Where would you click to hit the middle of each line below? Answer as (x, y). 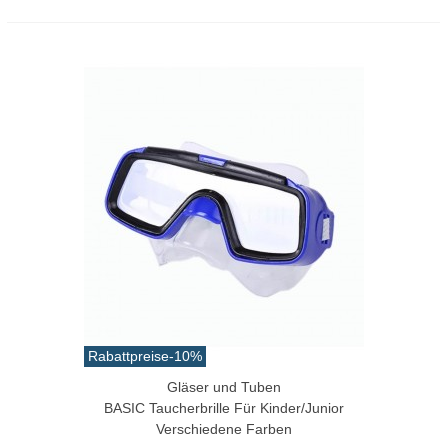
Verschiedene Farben (224, 428)
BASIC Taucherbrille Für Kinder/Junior (224, 407)
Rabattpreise (128, 355)
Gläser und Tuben (224, 386)
